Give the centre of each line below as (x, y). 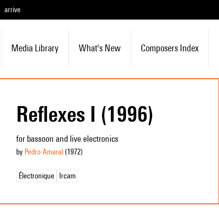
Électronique (36, 176)
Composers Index (169, 48)
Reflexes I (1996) (85, 114)
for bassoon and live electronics (67, 139)
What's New (99, 48)
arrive (12, 10)
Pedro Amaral (44, 152)
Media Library (35, 48)
